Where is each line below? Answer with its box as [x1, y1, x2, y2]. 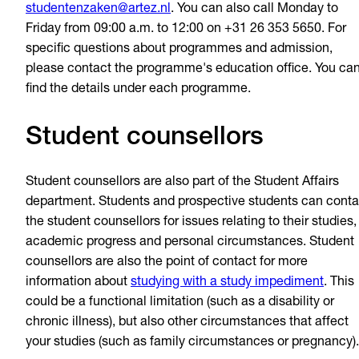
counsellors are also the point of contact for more [26, 256, 308, 269]
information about [26, 276, 131, 289]
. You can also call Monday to [171, 3, 338, 17]
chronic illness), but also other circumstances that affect [26, 316, 349, 329]
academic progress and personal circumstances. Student [26, 236, 354, 249]
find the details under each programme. [26, 83, 251, 97]
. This [324, 276, 354, 289]
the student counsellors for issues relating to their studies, [26, 216, 357, 229]
